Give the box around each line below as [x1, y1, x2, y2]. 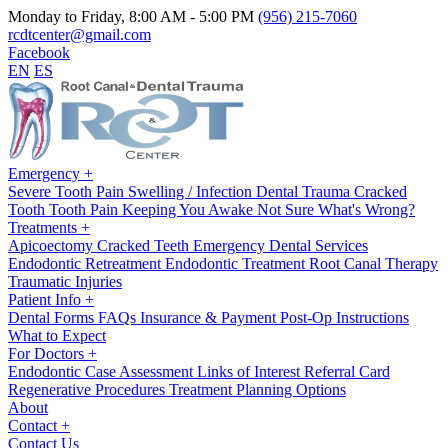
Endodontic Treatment [165, 255, 309, 272]
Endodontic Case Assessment [8, 363, 197, 380]
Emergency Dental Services [193, 237, 368, 254]
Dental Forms [8, 309, 98, 326]
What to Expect [8, 327, 106, 344]
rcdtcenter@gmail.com [8, 26, 151, 43]
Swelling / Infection [128, 183, 256, 200]
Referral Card [304, 363, 390, 380]
